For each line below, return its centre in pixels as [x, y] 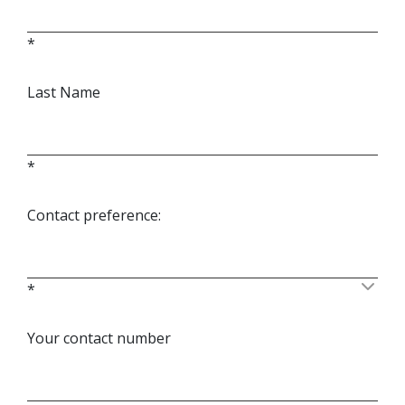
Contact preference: [94, 215]
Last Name [64, 92]
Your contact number [99, 338]
